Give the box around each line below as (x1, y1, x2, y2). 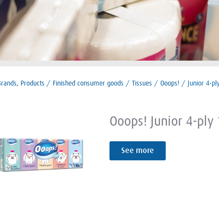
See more (121, 147, 154, 154)
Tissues (132, 79, 152, 87)
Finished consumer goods (53, 79, 124, 87)
